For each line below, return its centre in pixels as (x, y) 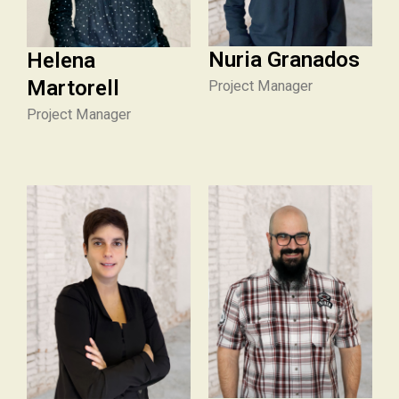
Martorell (73, 88)
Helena (61, 60)
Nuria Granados (284, 60)
